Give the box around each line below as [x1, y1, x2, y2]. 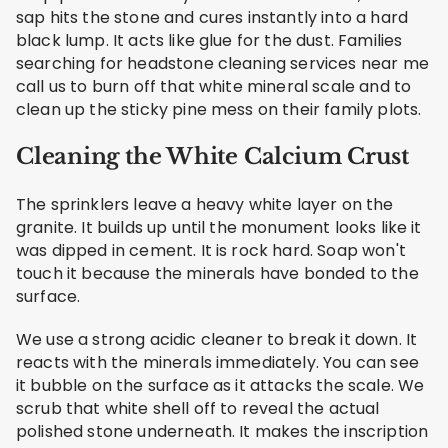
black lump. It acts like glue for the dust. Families [16, 28, 403, 52]
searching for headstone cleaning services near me [16, 51, 429, 75]
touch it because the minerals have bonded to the [16, 261, 419, 285]
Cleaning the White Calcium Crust [16, 142, 409, 170]
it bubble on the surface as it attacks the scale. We [16, 373, 425, 397]
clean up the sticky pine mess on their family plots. [16, 97, 422, 121]
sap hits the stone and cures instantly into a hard [16, 5, 409, 29]
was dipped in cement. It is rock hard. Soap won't [16, 238, 406, 262]
